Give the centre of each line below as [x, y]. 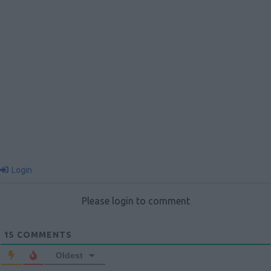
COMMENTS [43, 235]
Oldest [69, 256]
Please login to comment [135, 201]
